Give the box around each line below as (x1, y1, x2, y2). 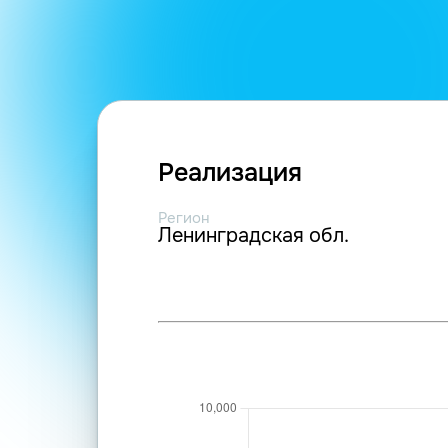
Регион (158, 208, 210, 228)
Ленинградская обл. (158, 223, 349, 248)
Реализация (158, 157, 302, 189)
